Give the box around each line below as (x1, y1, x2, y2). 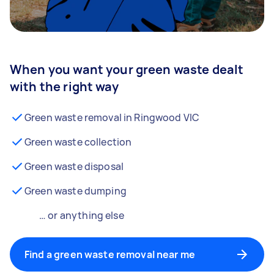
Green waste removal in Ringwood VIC (24, 111, 200, 124)
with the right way (10, 78, 119, 95)
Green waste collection (24, 135, 132, 149)
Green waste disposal (24, 160, 124, 173)
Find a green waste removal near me (24, 248, 196, 261)
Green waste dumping (24, 184, 127, 198)
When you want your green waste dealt (10, 61, 244, 78)
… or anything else (39, 209, 124, 222)
